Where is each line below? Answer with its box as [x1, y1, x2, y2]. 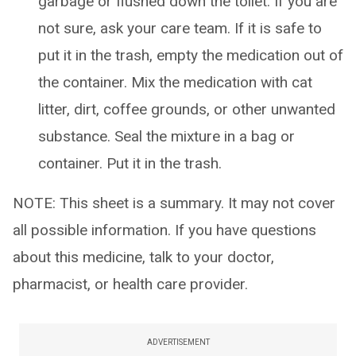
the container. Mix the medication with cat [38, 73, 312, 91]
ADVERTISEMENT [146, 338, 210, 346]
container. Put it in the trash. [38, 154, 222, 172]
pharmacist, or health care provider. [13, 275, 248, 293]
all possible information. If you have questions [13, 221, 316, 239]
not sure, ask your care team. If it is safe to [38, 19, 322, 37]
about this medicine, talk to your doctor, [13, 248, 274, 266]
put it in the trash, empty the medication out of [38, 46, 343, 64]
